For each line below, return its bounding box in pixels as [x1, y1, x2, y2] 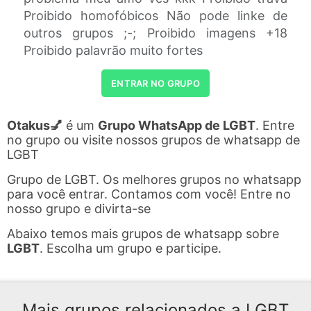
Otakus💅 [7, 118, 62, 133]
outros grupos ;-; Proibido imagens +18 [24, 26, 287, 40]
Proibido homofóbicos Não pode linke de [24, 8, 287, 23]
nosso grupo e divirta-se [7, 201, 151, 216]
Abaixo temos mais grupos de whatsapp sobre [7, 226, 279, 241]
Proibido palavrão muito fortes [24, 43, 203, 58]
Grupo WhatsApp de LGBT [98, 118, 255, 133]
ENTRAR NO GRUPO [111, 78, 200, 89]
